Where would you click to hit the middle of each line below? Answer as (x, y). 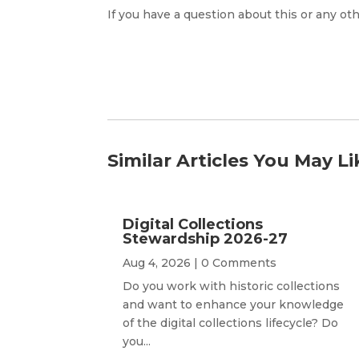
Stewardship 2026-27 (206, 238)
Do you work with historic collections (232, 286)
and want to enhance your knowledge (234, 304)
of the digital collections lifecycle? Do (231, 323)
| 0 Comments (234, 262)
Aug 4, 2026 (157, 262)
